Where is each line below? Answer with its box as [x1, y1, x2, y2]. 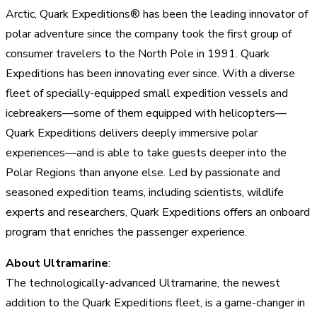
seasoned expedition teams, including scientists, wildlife [6, 184, 284, 200]
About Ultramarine [6, 255, 108, 271]
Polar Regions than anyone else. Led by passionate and [6, 164, 280, 180]
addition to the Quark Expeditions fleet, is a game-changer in [6, 294, 305, 311]
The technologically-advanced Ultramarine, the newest [6, 275, 280, 291]
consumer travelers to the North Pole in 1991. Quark [6, 45, 270, 62]
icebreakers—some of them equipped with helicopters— [6, 105, 287, 121]
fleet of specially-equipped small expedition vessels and [6, 85, 288, 101]
